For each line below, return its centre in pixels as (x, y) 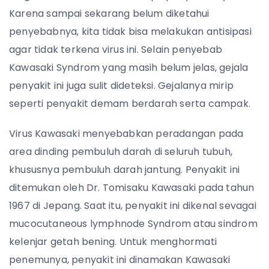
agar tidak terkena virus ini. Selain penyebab (116, 50)
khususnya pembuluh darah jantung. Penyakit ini (125, 170)
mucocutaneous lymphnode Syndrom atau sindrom (133, 224)
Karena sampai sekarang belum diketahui (109, 14)
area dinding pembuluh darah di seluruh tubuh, (121, 152)
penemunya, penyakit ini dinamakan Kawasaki (120, 260)
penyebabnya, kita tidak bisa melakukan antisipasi (130, 32)
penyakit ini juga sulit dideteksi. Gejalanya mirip (122, 86)
